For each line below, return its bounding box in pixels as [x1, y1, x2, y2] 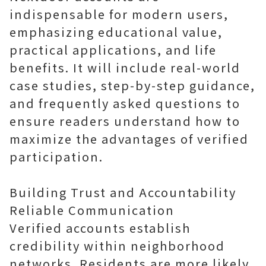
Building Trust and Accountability [9, 183, 236, 201]
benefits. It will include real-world [9, 59, 240, 76]
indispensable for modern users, [9, 5, 229, 23]
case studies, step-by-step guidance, [9, 77, 255, 94]
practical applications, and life [9, 41, 217, 58]
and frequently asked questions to [9, 94, 240, 112]
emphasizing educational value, [9, 23, 223, 40]
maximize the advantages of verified [9, 130, 249, 147]
